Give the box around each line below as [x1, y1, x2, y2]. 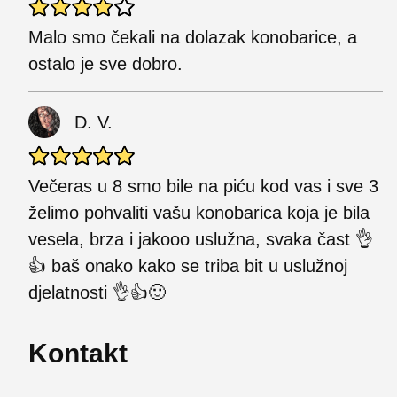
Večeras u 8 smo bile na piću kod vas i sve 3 [28, 175, 378, 196]
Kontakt [28, 338, 128, 368]
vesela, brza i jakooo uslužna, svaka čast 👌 [28, 229, 373, 249]
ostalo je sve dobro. [28, 53, 183, 74]
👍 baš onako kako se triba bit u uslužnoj [28, 255, 347, 276]
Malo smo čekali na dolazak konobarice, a [28, 27, 357, 47]
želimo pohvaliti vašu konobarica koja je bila [28, 202, 370, 222]
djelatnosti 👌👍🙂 [28, 282, 166, 302]
